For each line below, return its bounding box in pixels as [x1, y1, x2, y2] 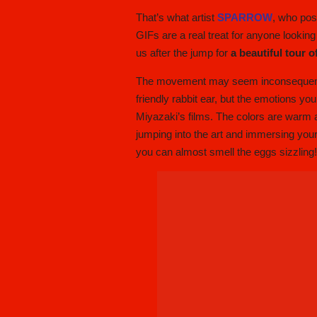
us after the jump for [136, 47, 231, 59]
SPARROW [217, 11, 272, 24]
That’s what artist [136, 11, 217, 24]
